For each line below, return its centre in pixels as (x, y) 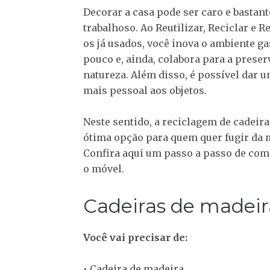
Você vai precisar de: (135, 238)
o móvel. (104, 169)
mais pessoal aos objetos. (145, 91)
